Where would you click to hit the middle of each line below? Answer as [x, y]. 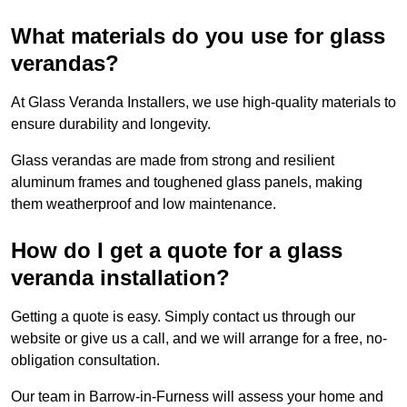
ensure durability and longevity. [111, 124]
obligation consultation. [85, 361]
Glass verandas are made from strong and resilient [173, 161]
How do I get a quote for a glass [177, 251]
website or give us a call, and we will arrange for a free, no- [199, 339]
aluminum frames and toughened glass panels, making [187, 183]
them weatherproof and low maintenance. [144, 204]
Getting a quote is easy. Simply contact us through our [183, 317]
